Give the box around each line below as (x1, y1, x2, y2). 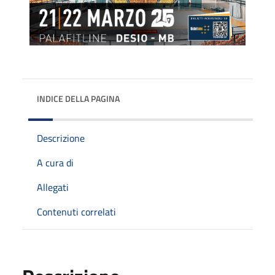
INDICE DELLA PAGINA (37, 91, 120, 105)
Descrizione (37, 130, 85, 145)
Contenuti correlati (37, 204, 116, 219)
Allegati (37, 179, 69, 195)
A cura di (37, 155, 74, 170)
